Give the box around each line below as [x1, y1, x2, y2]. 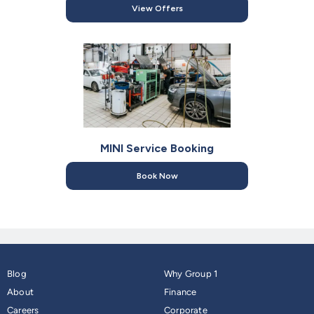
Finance [164, 287, 197, 298]
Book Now [136, 171, 178, 182]
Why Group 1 [164, 268, 218, 280]
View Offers [131, 4, 183, 14]
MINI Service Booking [100, 142, 214, 156]
